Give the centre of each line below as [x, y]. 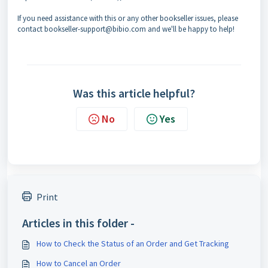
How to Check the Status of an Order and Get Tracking [133, 243]
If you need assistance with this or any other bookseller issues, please [128, 18]
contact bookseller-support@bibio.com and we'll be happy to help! [126, 29]
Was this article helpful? [134, 93]
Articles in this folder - [78, 223]
